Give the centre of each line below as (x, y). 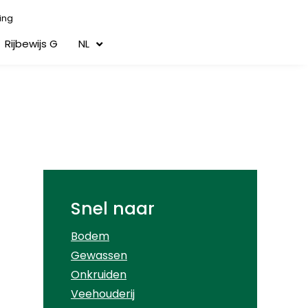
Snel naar (113, 209)
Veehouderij (103, 294)
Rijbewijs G (32, 44)
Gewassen (99, 255)
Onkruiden (99, 275)
